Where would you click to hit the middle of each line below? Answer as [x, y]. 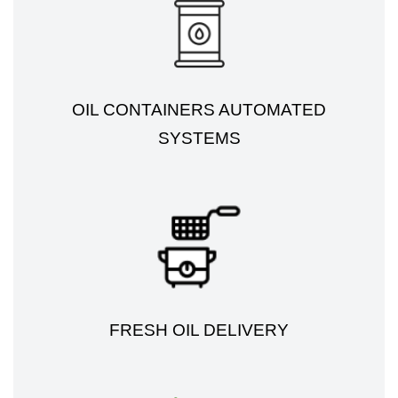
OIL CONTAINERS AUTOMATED [199, 109]
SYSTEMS [199, 138]
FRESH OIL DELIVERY [199, 330]
